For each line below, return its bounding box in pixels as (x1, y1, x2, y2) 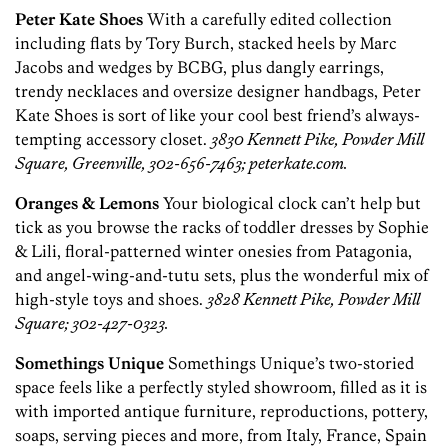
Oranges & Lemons (15, 193, 159, 214)
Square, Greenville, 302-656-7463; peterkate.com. (15, 153, 348, 174)
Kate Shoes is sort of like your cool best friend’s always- (15, 105, 420, 126)
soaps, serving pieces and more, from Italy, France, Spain (15, 425, 427, 446)
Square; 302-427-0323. (15, 313, 169, 334)
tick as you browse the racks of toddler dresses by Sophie (15, 217, 429, 238)
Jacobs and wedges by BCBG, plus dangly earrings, (15, 57, 384, 78)
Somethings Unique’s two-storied (164, 353, 414, 374)
